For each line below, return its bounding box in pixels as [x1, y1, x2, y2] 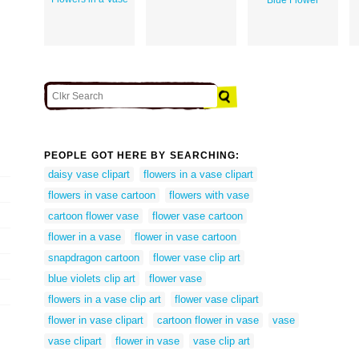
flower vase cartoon [152, 209, 243, 222]
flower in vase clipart [48, 313, 143, 326]
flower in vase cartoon [135, 230, 236, 243]
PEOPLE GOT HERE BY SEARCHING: [44, 150, 240, 162]
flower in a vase [48, 230, 121, 243]
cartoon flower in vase [157, 313, 259, 326]
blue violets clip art [48, 272, 135, 284]
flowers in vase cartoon [48, 188, 155, 201]
